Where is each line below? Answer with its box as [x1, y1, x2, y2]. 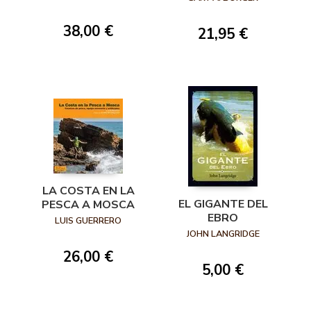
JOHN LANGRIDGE [186, 227, 260, 240]
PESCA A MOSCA [42, 197, 135, 213]
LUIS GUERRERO [55, 215, 121, 228]
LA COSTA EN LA [42, 183, 135, 199]
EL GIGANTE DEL [178, 196, 268, 212]
